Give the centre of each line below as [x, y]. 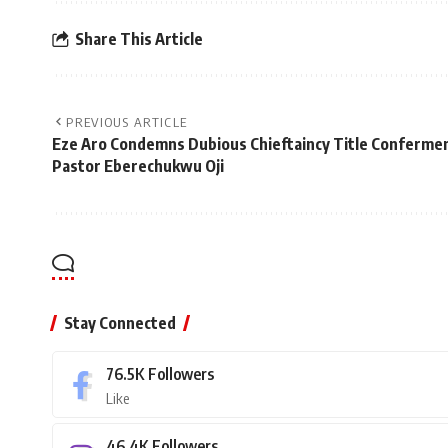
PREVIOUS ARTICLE [127, 122]
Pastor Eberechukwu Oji [138, 166]
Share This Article [139, 38]
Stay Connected [120, 323]
